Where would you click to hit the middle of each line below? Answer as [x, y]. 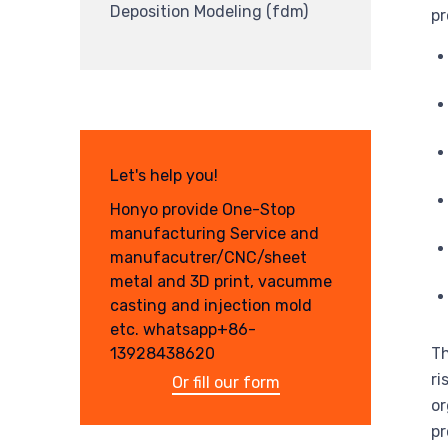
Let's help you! [164, 176]
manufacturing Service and [214, 233]
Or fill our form [225, 382]
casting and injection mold [211, 305]
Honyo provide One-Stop [202, 209]
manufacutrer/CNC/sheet [208, 257]
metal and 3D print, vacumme [221, 281]
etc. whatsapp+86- [183, 329]
